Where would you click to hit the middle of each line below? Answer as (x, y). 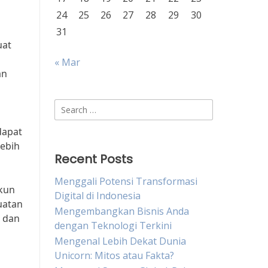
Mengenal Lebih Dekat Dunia (120, 241)
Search (69, 106)
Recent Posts (94, 159)
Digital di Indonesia (98, 196)
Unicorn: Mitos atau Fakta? (114, 255)
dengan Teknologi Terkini (113, 226)
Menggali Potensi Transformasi (126, 181)
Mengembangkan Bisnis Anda (122, 211)
